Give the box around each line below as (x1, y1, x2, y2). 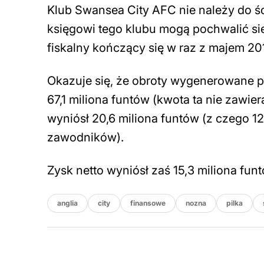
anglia (57, 199, 78, 207)
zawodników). (47, 130, 124, 144)
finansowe (130, 199, 166, 207)
